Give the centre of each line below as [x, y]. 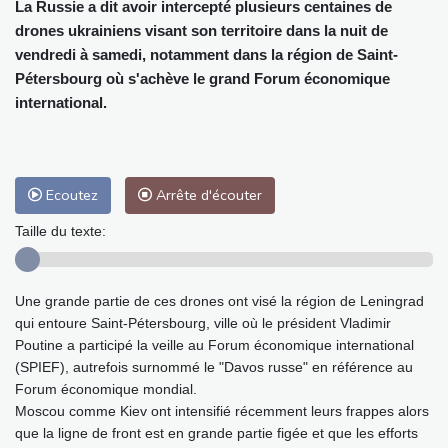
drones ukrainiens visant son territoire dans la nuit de [201, 31]
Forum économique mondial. [106, 389]
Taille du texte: [60, 231]
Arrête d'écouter [207, 195]
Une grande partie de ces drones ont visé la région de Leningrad [219, 301]
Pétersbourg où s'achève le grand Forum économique [202, 79]
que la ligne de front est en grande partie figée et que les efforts [216, 433]
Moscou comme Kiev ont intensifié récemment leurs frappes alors [222, 411]
